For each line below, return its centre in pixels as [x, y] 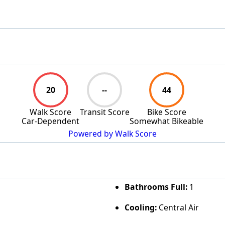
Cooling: [140, 208]
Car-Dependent [50, 121]
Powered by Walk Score [113, 134]
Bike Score [166, 112]
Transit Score [104, 112]
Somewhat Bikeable [166, 121]
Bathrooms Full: [156, 187]
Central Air [178, 208]
